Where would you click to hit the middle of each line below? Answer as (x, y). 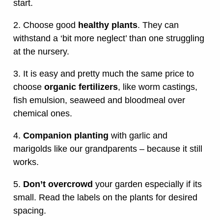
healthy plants (108, 25)
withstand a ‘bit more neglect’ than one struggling (109, 39)
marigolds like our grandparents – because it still (108, 149)
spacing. (30, 211)
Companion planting (66, 136)
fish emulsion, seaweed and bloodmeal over (99, 100)
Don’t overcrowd (58, 184)
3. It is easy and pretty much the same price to (104, 74)
